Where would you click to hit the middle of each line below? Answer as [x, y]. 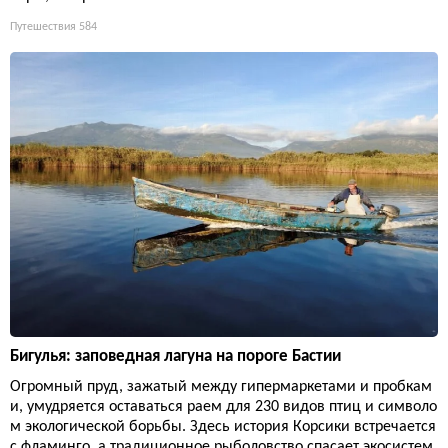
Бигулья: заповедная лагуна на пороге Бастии [175, 357]
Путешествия [43, 27]
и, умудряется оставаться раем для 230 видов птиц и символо [223, 407]
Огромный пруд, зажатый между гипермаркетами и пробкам [221, 387]
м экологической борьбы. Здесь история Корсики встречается [223, 427]
